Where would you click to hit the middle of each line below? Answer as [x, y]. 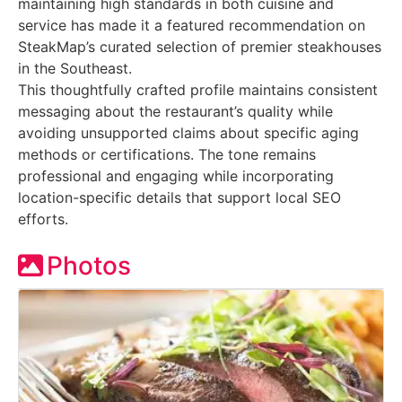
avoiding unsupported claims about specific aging [188, 132]
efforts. [43, 218]
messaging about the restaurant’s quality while [175, 111]
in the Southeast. [75, 68]
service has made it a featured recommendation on [192, 25]
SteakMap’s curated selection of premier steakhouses [200, 46]
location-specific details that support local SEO [179, 197]
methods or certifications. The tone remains [167, 154]
